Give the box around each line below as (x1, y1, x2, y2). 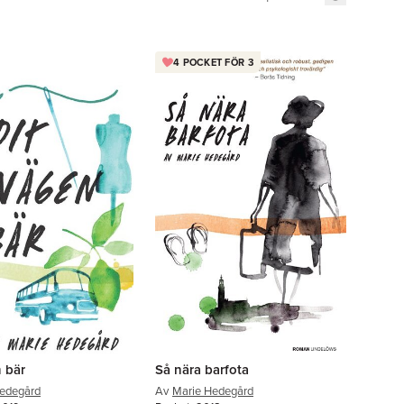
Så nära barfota (155, 360, 249, 379)
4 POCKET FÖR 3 (173, 54, 253, 69)
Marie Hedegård (172, 382, 253, 399)
